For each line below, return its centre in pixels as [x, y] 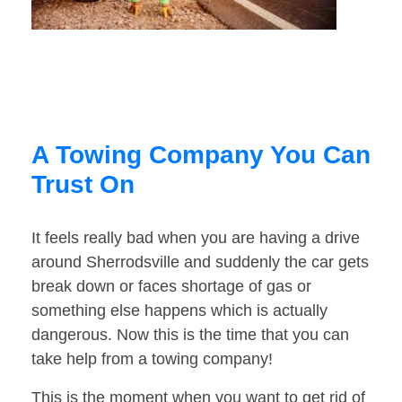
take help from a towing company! [152, 359]
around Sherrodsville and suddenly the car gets [200, 262]
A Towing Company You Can [201, 155]
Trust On [83, 185]
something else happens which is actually [179, 311]
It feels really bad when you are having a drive [196, 238]
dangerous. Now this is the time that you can [190, 335]
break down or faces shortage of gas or [171, 287]
